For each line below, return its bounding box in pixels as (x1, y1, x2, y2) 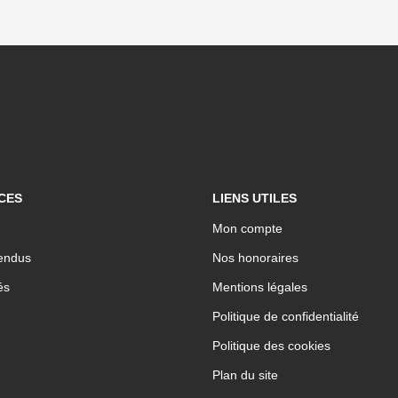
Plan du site (212, 368, 278, 382)
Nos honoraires (212, 251, 298, 265)
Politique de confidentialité (212, 309, 359, 323)
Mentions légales (212, 280, 307, 294)
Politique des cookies (212, 338, 330, 353)
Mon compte (212, 221, 283, 235)
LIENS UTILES (212, 191, 297, 205)
